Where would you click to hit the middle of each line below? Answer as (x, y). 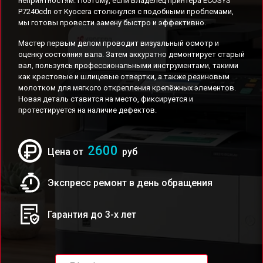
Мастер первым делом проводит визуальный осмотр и (119, 43)
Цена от (67, 152)
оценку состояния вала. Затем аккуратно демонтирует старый (131, 54)
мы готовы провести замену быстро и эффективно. (112, 23)
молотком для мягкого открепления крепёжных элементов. (127, 88)
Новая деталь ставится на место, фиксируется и (106, 99)
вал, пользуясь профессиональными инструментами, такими (128, 65)
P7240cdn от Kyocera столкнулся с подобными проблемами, (126, 11)
